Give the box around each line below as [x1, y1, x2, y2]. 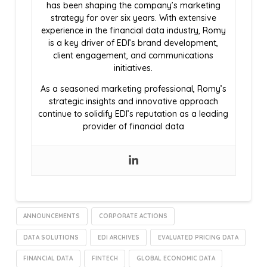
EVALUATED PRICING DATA [157, 233, 238, 241]
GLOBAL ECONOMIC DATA [136, 254, 215, 263]
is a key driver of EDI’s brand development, [48, 37, 219, 48]
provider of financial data [82, 120, 184, 132]
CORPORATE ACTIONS [98, 212, 167, 220]
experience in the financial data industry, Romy [41, 24, 226, 36]
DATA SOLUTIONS [23, 233, 79, 241]
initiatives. [114, 62, 153, 73]
